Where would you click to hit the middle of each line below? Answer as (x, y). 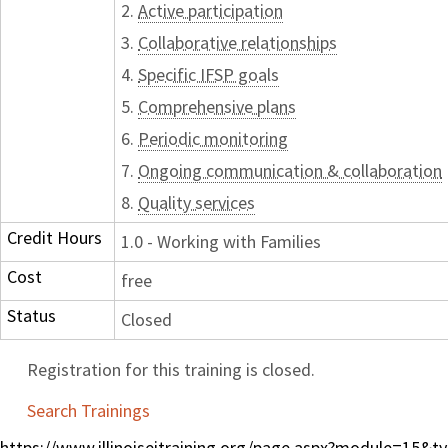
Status (31, 316)
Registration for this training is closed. (171, 369)
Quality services (196, 203)
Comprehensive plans (217, 107)
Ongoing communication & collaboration (290, 171)
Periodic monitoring (213, 139)
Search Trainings (88, 410)
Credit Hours (54, 238)
